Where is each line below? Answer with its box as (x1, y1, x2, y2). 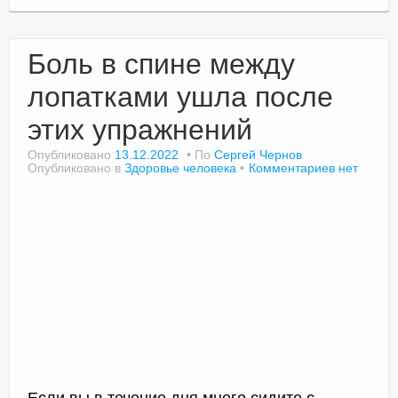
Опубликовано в (28, 160, 124, 175)
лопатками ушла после (28, 80, 333, 113)
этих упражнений (28, 113, 252, 146)
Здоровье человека (124, 160, 236, 175)
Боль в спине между (28, 47, 295, 80)
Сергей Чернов (214, 147, 302, 162)
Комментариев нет (249, 160, 358, 175)
